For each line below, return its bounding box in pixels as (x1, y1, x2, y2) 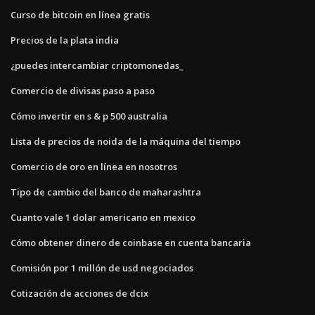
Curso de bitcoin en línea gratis (11, 8, 150, 21)
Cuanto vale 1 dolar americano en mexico (11, 210, 195, 224)
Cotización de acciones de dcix (11, 286, 148, 300)
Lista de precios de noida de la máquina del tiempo (11, 134, 240, 148)
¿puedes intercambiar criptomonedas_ (11, 58, 184, 72)
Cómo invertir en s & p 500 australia (11, 109, 167, 122)
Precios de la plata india (11, 33, 119, 46)
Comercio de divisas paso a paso (11, 84, 155, 97)
